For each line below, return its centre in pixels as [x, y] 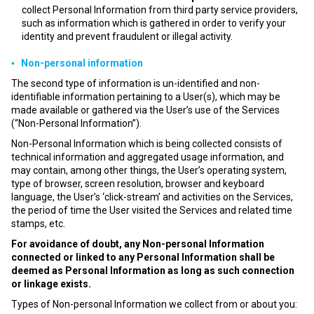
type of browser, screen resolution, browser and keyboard [138, 184]
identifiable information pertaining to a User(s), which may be [146, 97]
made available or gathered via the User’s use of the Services [145, 110]
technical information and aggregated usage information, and [148, 157]
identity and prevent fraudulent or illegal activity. [127, 36]
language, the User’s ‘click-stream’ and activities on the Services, [152, 197]
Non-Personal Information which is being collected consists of [147, 144]
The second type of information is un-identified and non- [136, 83]
